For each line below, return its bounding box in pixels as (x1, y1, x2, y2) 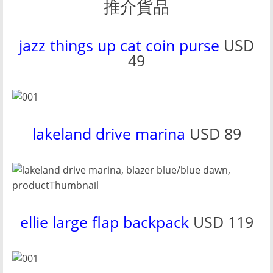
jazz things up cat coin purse (19, 34, 219, 55)
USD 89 (185, 122, 241, 144)
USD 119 (188, 211, 253, 232)
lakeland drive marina (32, 122, 185, 144)
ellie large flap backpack (19, 211, 189, 232)
